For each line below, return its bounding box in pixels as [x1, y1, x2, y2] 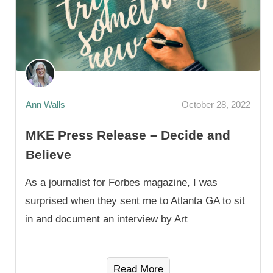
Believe [26, 147, 71, 161]
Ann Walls [26, 99, 65, 110]
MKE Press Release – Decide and [26, 127, 230, 142]
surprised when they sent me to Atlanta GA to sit [25, 194, 245, 207]
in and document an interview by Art [25, 213, 188, 225]
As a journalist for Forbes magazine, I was [25, 176, 218, 188]
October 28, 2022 [182, 99, 250, 110]
